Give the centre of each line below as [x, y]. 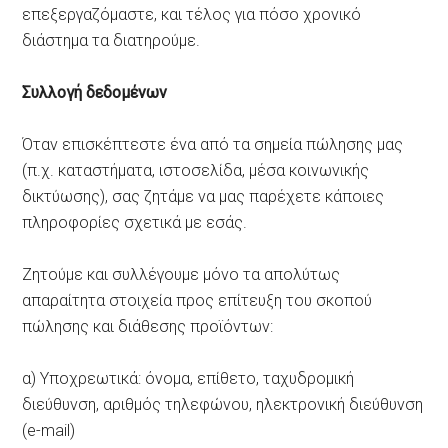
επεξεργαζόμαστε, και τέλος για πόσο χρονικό [192, 14]
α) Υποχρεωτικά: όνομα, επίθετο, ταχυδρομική [188, 378]
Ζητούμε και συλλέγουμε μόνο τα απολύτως [181, 274]
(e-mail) [49, 430]
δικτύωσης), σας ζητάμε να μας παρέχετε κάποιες [203, 196]
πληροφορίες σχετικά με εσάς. [135, 222]
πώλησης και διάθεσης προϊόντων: [148, 326]
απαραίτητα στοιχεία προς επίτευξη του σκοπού [197, 300]
